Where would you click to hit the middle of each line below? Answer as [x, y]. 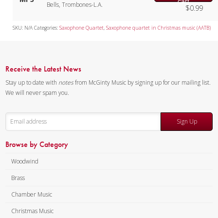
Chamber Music [32, 195]
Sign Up [187, 122]
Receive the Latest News [44, 69]
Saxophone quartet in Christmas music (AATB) [159, 28]
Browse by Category [37, 145]
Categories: [47, 28]
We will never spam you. [37, 93]
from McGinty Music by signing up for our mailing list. [142, 83]
